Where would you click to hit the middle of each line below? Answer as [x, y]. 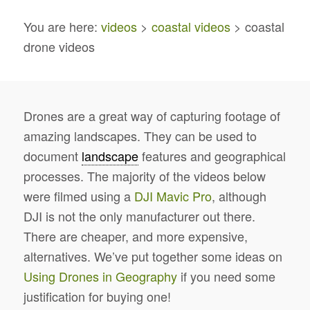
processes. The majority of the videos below [144, 175]
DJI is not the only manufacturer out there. [139, 216]
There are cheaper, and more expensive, [135, 236]
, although [239, 195]
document [52, 155]
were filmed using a [79, 195]
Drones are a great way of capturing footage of [152, 115]
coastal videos [191, 27]
